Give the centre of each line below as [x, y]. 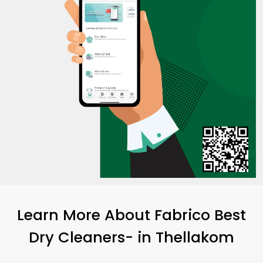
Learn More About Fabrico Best [131, 215]
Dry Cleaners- [83, 237]
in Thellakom [186, 237]
